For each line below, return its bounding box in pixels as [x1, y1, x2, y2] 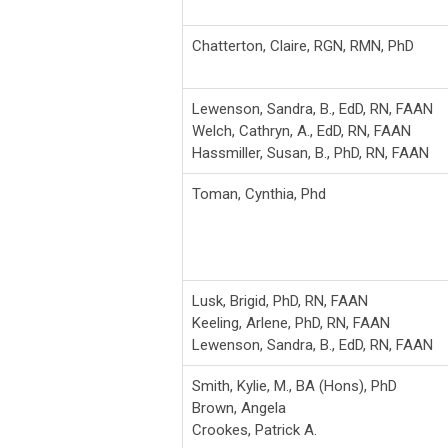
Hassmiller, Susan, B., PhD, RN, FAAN [192, 143, 429, 162]
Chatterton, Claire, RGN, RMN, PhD [192, 36, 414, 55]
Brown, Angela [192, 398, 286, 417]
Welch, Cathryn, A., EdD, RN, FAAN [192, 121, 411, 140]
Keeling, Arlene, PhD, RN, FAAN [192, 313, 390, 332]
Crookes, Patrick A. [192, 420, 317, 439]
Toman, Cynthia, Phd [192, 184, 326, 203]
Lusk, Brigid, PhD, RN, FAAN [192, 291, 368, 310]
